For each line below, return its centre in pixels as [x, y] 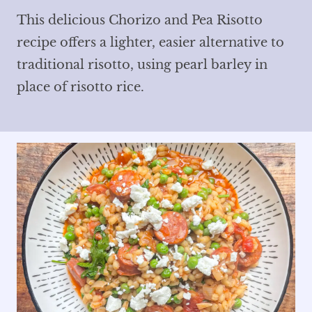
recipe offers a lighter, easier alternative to [150, 42]
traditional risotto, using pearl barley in [142, 64]
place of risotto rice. [80, 87]
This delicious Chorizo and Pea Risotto [140, 20]
